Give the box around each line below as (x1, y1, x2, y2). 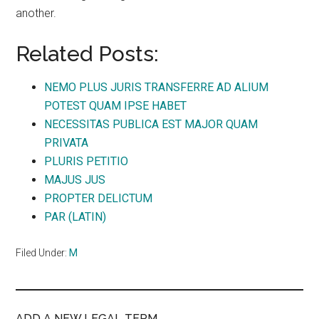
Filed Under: (16, 247, 70, 258)
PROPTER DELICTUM (44, 192, 153, 205)
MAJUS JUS (44, 173, 106, 187)
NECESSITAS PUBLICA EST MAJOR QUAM (44, 117, 258, 131)
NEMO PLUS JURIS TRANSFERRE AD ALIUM (44, 80, 269, 94)
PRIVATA (44, 136, 89, 150)
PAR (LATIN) (44, 210, 107, 224)
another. (16, 6, 57, 20)
